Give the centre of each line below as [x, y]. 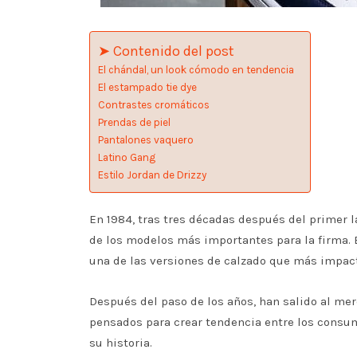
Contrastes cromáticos [154, 105]
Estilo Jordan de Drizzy [152, 175]
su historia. [122, 343]
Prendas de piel [134, 122]
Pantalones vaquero [146, 140]
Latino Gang [127, 157]
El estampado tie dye [147, 87]
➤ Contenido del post [166, 51]
